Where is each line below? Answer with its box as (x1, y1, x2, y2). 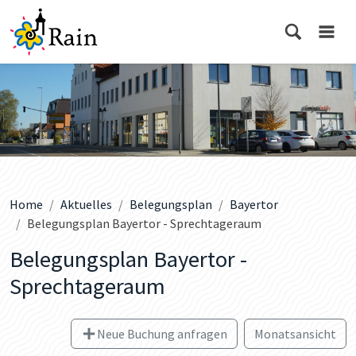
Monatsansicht (254, 325, 336, 342)
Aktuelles (60, 195, 112, 212)
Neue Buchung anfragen (97, 325, 227, 342)
